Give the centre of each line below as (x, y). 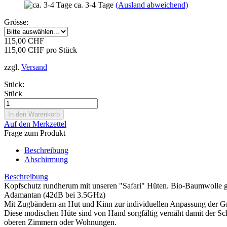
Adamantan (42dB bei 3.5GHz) (55, 195)
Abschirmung (46, 159)
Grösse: (16, 22)
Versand (34, 67)
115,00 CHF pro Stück (41, 50)
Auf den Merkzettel (35, 124)
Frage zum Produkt (35, 133)
